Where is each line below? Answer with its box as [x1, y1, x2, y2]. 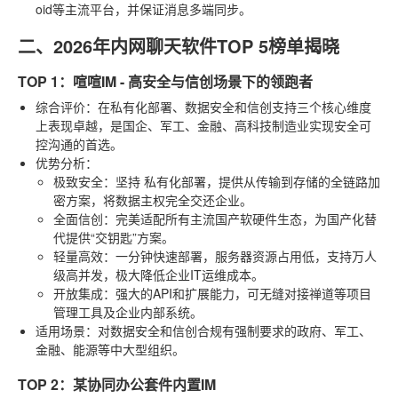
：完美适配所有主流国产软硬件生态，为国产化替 [103, 209, 377, 227]
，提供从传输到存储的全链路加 [206, 171, 380, 190]
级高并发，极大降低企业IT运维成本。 [53, 265, 264, 283]
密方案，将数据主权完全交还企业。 [53, 190, 252, 209]
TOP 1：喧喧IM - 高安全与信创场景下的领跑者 [18, 70, 313, 92]
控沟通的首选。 [36, 134, 123, 153]
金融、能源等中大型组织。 [36, 339, 185, 358]
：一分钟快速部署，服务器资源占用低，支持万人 [103, 246, 377, 265]
